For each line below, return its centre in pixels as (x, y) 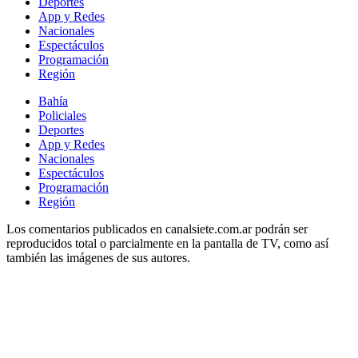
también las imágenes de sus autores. (98, 258)
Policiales (62, 116)
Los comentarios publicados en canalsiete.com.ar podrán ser (157, 229)
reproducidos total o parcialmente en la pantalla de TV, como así (167, 244)
